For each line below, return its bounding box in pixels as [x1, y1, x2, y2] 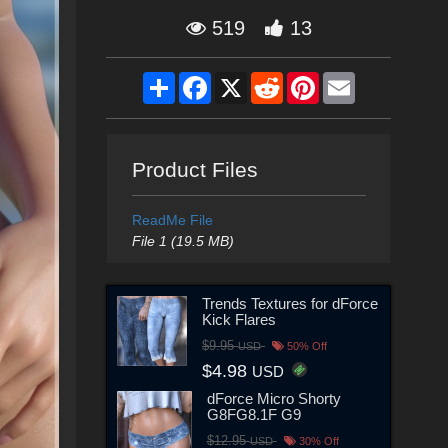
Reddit [282, 71, 324, 88]
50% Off [284, 339, 328, 352]
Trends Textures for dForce [202, 294, 379, 312]
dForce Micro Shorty [206, 389, 341, 407]
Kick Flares [202, 310, 277, 328]
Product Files [131, 158, 258, 181]
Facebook [210, 71, 274, 88]
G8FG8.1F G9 [206, 405, 301, 423]
